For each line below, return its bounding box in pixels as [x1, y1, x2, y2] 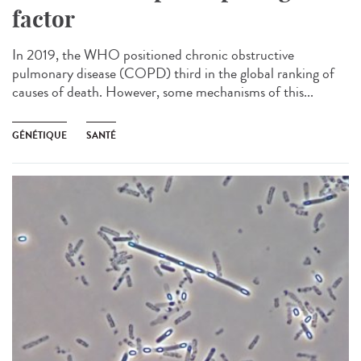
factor [12, 4, 75, 33]
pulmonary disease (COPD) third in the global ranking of [12, 62, 334, 84]
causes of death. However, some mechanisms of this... [12, 81, 313, 102]
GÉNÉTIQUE [12, 127, 67, 143]
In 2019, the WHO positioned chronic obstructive [12, 44, 294, 65]
